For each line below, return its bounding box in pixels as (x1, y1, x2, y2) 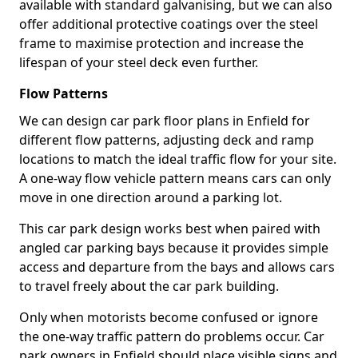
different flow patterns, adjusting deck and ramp (19, 131, 314, 149)
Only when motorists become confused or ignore (19, 308, 318, 326)
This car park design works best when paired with (19, 220, 320, 237)
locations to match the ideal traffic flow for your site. (19, 150, 336, 168)
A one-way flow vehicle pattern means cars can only (19, 169, 331, 187)
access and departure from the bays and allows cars (19, 258, 335, 276)
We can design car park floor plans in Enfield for (19, 112, 310, 129)
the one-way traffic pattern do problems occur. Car (19, 328, 324, 345)
